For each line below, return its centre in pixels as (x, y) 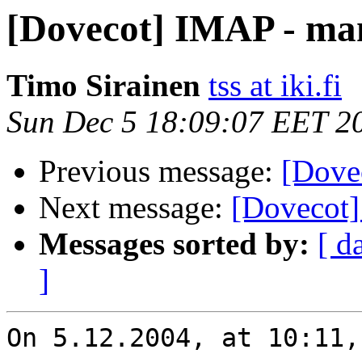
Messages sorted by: (174, 244)
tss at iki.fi (275, 86)
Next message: (135, 208)
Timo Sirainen (103, 86)
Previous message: (160, 171)
